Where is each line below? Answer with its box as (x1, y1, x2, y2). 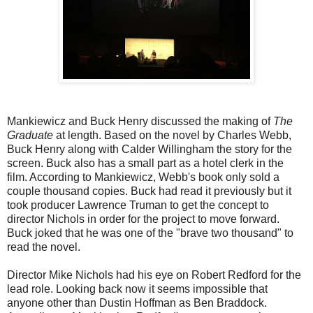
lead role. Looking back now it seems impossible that (7, 283, 268, 296)
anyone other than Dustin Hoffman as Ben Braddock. (7, 297, 267, 310)
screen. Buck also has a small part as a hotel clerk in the (7, 157, 284, 170)
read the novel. (7, 241, 80, 254)
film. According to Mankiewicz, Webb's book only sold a (7, 171, 279, 184)
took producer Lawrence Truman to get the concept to (7, 199, 269, 212)
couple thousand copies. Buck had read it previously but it (7, 185, 291, 198)
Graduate (7, 129, 56, 142)
